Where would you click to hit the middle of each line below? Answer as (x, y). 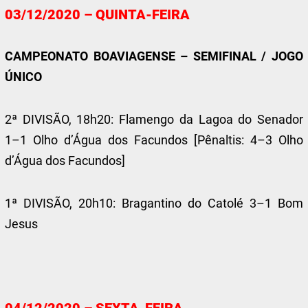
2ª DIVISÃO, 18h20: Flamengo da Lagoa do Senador (154, 119)
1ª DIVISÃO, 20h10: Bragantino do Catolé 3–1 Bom (154, 203)
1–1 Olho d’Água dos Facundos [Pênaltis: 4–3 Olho (154, 140)
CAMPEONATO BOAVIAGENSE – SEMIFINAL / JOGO (154, 56)
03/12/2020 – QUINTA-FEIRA (98, 14)
